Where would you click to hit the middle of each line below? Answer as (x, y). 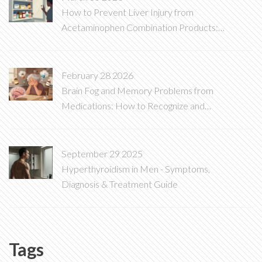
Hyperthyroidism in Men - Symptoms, (136, 169)
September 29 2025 (102, 154)
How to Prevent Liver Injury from (127, 12)
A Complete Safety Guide (112, 42)
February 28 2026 (97, 75)
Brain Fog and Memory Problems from (137, 90)
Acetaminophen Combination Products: (140, 27)
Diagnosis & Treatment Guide (120, 184)
